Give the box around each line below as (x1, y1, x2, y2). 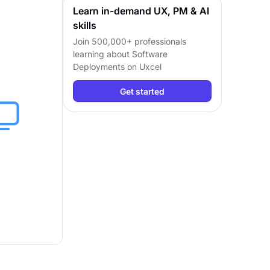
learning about (73, 49, 132, 59)
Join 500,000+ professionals (73, 36, 186, 46)
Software (132, 49, 168, 59)
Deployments (73, 61, 125, 72)
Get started (120, 86, 165, 96)
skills (73, 19, 96, 31)
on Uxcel (125, 61, 162, 72)
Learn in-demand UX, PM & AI (73, 5, 209, 17)
